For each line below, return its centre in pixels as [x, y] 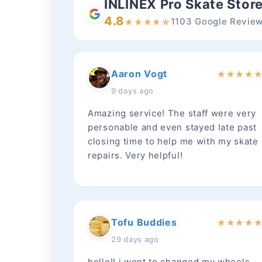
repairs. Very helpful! [135, 155]
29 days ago [135, 239]
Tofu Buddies [144, 222]
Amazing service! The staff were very [172, 113]
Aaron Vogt [139, 74]
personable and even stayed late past [172, 127]
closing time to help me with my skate [173, 141]
